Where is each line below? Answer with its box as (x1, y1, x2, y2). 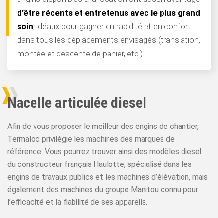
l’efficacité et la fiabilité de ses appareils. (7, 198, 147, 207)
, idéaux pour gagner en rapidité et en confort (33, 21, 191, 31)
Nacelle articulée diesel (7, 94, 146, 111)
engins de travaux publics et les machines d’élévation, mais (7, 172, 208, 182)
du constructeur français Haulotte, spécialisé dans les (7, 160, 192, 169)
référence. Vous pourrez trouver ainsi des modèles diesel (7, 147, 201, 156)
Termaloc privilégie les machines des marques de (7, 134, 175, 144)
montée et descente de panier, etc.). (17, 49, 144, 58)
